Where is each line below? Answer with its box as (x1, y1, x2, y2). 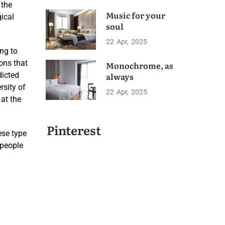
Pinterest (47, 121, 101, 139)
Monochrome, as (106, 59, 173, 71)
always (106, 70, 134, 82)
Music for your (106, 9, 165, 21)
